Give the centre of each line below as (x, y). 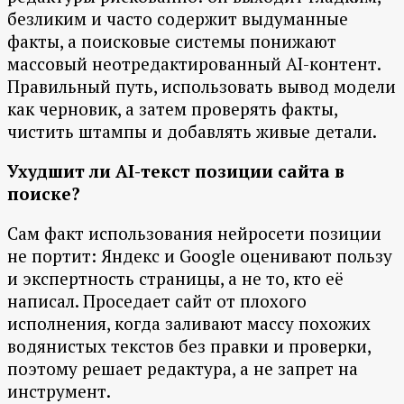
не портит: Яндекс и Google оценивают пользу (200, 256)
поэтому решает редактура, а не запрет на (183, 369)
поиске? (44, 194)
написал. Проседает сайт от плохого (157, 301)
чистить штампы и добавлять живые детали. (192, 132)
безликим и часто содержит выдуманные (178, 19)
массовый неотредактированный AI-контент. (194, 64)
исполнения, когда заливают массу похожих (189, 324)
